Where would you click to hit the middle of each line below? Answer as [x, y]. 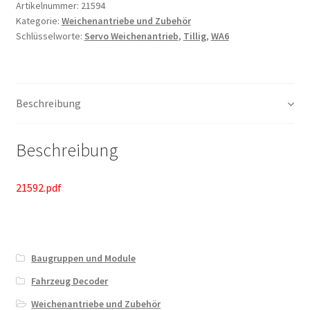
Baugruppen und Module [84, 258]
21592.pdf [38, 187]
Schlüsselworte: [50, 36]
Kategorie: [38, 20]
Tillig [194, 36]
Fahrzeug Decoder [70, 281]
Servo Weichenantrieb [131, 36]
